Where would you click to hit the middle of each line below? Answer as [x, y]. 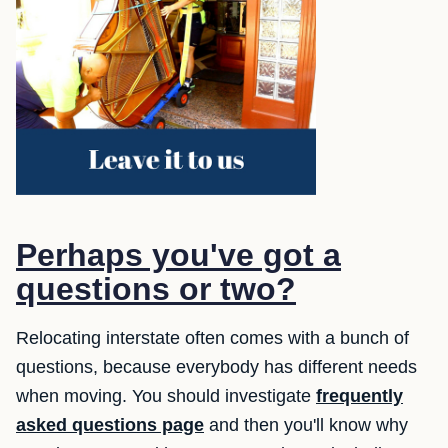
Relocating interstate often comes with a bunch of [212, 338]
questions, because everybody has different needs [216, 367]
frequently [359, 396]
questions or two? [156, 289]
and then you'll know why [306, 425]
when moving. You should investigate [166, 396]
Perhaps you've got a [178, 255]
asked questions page [110, 425]
